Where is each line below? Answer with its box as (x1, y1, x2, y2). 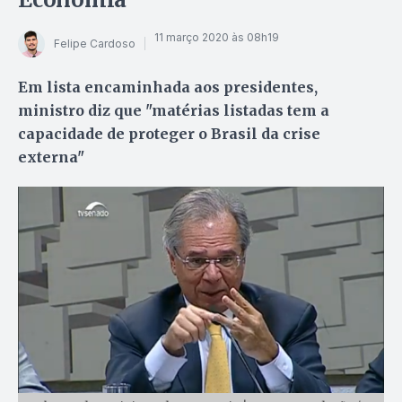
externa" (18, 147, 84, 166)
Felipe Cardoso (54, 37, 135, 51)
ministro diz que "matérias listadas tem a (18, 100, 329, 119)
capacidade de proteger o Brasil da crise (18, 124, 320, 143)
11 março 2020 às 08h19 (154, 31, 279, 45)
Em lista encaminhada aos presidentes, (18, 77, 318, 96)
